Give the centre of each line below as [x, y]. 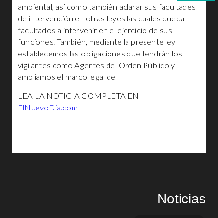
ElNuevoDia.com [48, 108]
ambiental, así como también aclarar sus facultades [107, 7]
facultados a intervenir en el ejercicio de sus [95, 30]
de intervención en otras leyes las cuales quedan [104, 18]
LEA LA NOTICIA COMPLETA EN [79, 96]
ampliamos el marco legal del [68, 77]
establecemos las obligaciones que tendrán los [100, 54]
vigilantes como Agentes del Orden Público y [97, 65]
